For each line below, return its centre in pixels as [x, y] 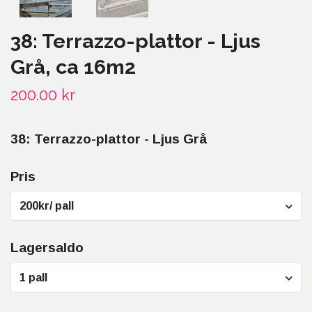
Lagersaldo [47, 248]
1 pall [33, 277]
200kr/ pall [64, 206]
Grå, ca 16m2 [73, 67]
